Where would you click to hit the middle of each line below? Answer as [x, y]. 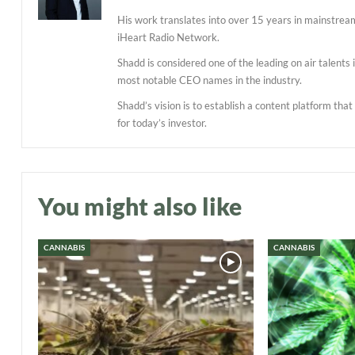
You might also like [140, 206]
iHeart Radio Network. [168, 37]
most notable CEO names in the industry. [210, 80]
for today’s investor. [162, 122]
